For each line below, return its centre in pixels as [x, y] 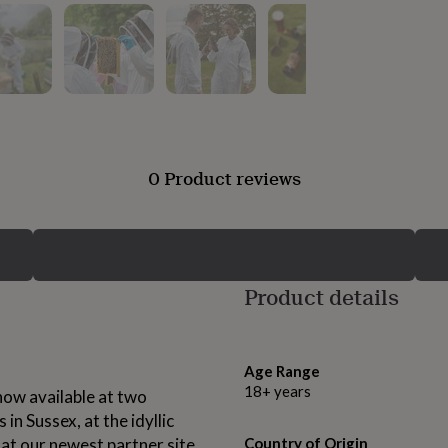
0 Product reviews [224, 178]
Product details [321, 297]
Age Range [282, 371]
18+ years [277, 391]
